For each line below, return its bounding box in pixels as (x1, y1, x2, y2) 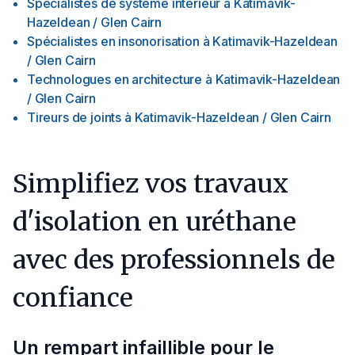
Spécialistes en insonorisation (27, 33, 200, 49)
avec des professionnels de (13, 244, 335, 276)
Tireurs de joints (27, 109, 122, 125)
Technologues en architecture (27, 71, 203, 87)
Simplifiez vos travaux (13, 168, 288, 200)
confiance (13, 282, 139, 314)
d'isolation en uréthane (13, 206, 296, 238)
